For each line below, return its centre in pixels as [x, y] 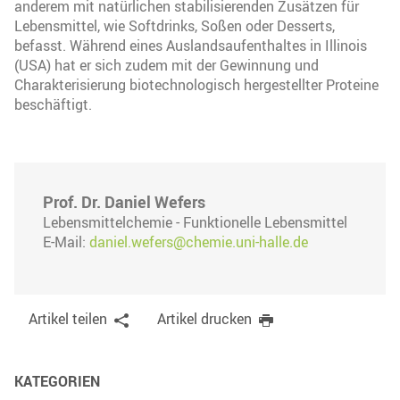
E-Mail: [66, 242]
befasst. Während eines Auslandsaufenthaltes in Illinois [191, 45]
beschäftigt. [53, 104]
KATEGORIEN [57, 381]
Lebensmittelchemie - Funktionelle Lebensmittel [195, 222]
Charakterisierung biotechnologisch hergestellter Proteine [196, 84]
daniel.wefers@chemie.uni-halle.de [199, 242]
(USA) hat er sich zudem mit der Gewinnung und [167, 65]
